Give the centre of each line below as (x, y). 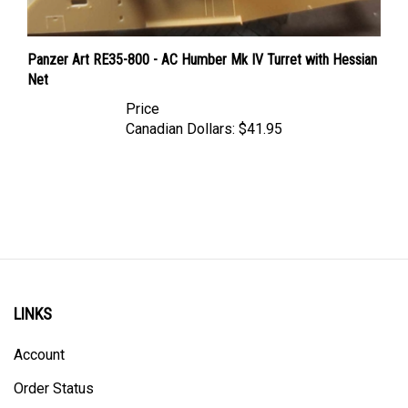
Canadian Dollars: (180, 111)
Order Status (54, 371)
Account (39, 337)
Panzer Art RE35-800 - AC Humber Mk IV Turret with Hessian (202, 42)
